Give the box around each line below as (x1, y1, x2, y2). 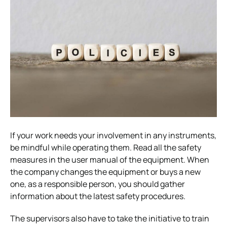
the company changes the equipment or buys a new (10, 166, 201, 177)
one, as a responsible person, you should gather (10, 178, 185, 190)
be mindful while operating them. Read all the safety (10, 141, 201, 153)
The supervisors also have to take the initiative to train (10, 212, 209, 224)
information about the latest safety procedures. (10, 190, 185, 202)
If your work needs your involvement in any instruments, (10, 129, 216, 141)
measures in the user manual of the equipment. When (10, 154, 209, 165)
